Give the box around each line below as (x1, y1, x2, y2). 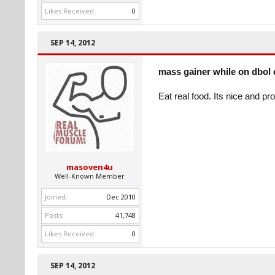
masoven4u (66, 161, 113, 172)
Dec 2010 (106, 192, 136, 201)
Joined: (45, 192, 68, 201)
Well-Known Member (55, 171, 125, 180)
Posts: (45, 211, 64, 220)
